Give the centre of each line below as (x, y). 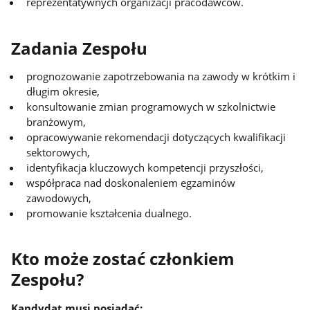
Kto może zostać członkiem (123, 259)
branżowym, (56, 121)
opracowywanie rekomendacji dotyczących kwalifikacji (156, 137)
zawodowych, (59, 198)
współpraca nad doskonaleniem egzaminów (131, 182)
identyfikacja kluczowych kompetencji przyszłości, (145, 167)
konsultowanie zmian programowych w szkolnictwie (151, 106)
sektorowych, (58, 152)
